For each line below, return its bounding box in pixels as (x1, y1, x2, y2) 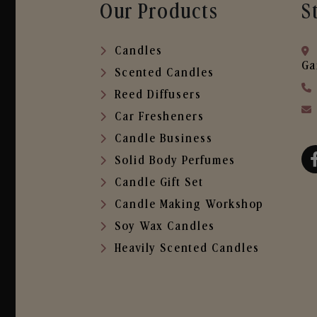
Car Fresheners (115, 110, 204, 123)
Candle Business (115, 132, 213, 145)
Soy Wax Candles (115, 220, 215, 233)
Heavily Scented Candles (115, 242, 260, 255)
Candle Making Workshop (115, 198, 264, 211)
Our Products (100, 1, 219, 23)
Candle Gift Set (115, 176, 204, 189)
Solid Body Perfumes (115, 154, 236, 167)
